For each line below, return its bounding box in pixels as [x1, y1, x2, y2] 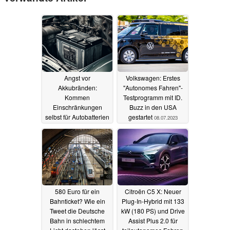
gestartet [128, 112, 154, 122]
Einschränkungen [52, 103, 102, 112]
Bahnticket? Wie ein [49, 197, 105, 206]
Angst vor [64, 73, 90, 83]
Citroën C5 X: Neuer [124, 187, 181, 196]
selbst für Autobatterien [45, 112, 109, 122]
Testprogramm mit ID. [123, 93, 182, 102]
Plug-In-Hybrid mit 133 [121, 197, 184, 206]
